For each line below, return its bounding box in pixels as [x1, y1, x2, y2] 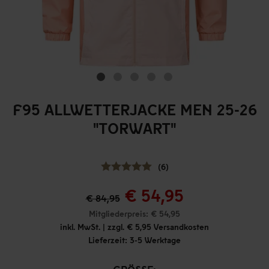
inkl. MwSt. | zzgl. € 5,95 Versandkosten [60, 222, 209, 232]
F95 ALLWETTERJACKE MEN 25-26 [12, 100, 257, 118]
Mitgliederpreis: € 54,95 [89, 208, 180, 219]
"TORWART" [92, 118, 177, 137]
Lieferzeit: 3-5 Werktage [88, 235, 181, 245]
